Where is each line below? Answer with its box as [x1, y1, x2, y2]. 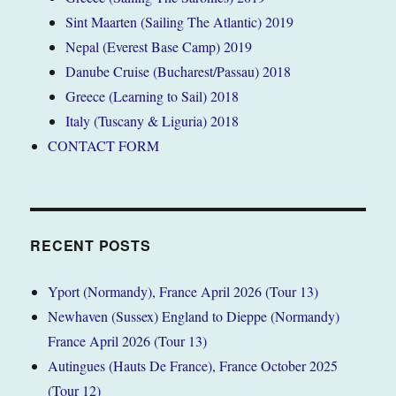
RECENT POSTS [30, 234, 151, 255]
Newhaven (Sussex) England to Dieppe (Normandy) [48, 306, 340, 325]
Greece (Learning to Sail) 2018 [65, 86, 240, 105]
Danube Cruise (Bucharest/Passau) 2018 [65, 61, 292, 80]
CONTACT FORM [48, 135, 160, 155]
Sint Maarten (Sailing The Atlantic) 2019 [65, 11, 294, 31]
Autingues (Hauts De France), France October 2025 [48, 355, 339, 375]
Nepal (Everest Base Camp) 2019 [65, 36, 253, 56]
